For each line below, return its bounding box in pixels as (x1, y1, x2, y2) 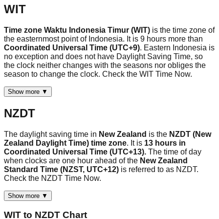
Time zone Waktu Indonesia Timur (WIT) (4, 25, 152, 34)
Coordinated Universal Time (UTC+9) (4, 43, 140, 52)
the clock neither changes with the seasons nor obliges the (4, 61, 206, 69)
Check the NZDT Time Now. (4, 174, 101, 182)
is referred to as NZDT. (121, 165, 198, 174)
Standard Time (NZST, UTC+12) (4, 165, 121, 174)
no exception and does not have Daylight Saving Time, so (4, 52, 203, 61)
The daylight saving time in (4, 130, 99, 138)
